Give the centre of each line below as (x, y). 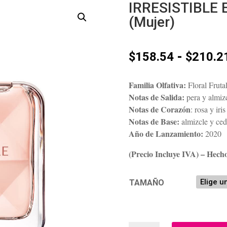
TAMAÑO (147, 182)
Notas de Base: (154, 121)
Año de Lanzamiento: (166, 133)
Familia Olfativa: (158, 85)
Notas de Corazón (160, 109)
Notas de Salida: (157, 97)
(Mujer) (152, 22)
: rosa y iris (208, 109)
